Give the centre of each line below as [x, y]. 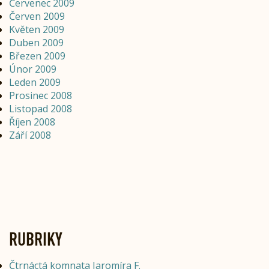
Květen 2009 [37, 30]
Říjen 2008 [32, 122]
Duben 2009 [36, 43]
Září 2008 [30, 135]
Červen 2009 [37, 17]
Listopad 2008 [41, 109]
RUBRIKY [36, 239]
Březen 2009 [37, 56]
